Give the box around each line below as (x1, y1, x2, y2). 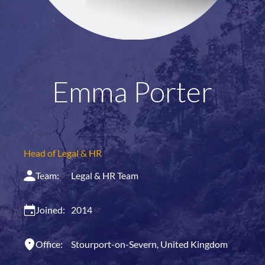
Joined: (35, 203, 65, 215)
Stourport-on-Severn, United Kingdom (71, 238, 228, 250)
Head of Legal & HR (24, 147, 102, 159)
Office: (35, 238, 63, 250)
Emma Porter (52, 74, 213, 108)
